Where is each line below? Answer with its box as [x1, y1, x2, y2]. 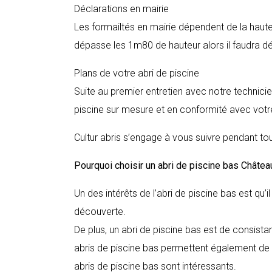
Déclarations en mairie [74, 3, 169, 15]
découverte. [74, 206, 126, 217]
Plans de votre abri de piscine [74, 67, 199, 79]
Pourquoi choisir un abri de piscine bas [74, 160, 241, 171]
